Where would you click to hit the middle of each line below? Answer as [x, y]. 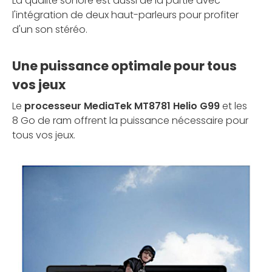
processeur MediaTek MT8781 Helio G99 [122, 106]
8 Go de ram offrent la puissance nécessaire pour [130, 121]
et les [233, 106]
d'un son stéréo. [50, 30]
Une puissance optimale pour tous [124, 66]
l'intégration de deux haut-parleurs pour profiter [125, 15]
